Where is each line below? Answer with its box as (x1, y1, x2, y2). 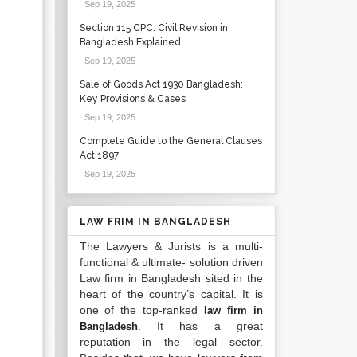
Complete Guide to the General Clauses (79, 135, 262, 147)
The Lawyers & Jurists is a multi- (79, 240, 263, 253)
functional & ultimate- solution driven (79, 256, 263, 269)
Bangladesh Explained (79, 37, 181, 48)
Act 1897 (79, 150, 119, 161)
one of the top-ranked (79, 304, 205, 316)
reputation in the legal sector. (79, 335, 263, 348)
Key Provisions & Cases (79, 93, 186, 104)
